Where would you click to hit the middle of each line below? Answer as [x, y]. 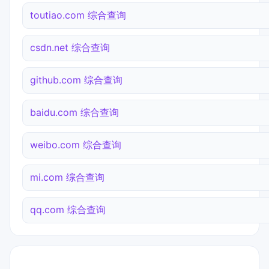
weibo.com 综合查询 [76, 145]
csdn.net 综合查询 [70, 48]
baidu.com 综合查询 [74, 113]
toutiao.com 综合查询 [78, 15]
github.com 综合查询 [76, 80]
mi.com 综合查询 [67, 177]
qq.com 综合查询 [68, 210]
